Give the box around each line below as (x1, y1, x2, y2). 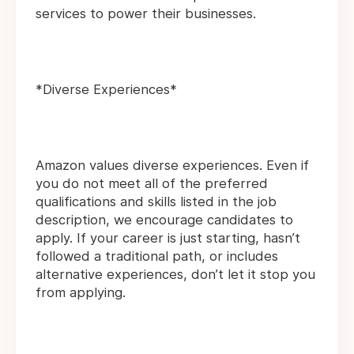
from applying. (36, 284, 126, 301)
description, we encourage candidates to (36, 212, 293, 228)
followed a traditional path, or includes (36, 248, 278, 265)
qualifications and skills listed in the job (36, 194, 277, 210)
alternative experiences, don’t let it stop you (36, 266, 315, 283)
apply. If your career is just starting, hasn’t (36, 230, 300, 247)
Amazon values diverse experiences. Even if (36, 157, 309, 174)
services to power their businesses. (36, 6, 256, 22)
